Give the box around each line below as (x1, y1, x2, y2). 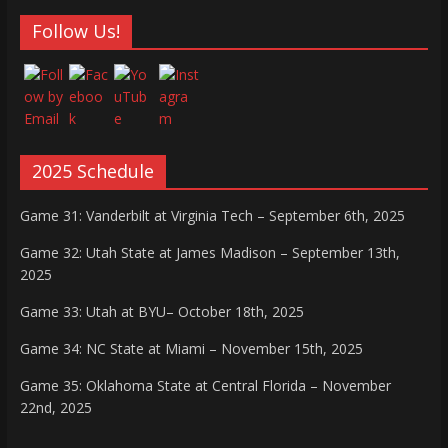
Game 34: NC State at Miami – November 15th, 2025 (19, 339, 363, 358)
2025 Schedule (31, 159, 154, 183)
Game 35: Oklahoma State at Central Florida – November (19, 376, 391, 395)
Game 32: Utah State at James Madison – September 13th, (19, 243, 400, 262)
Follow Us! (31, 19, 120, 43)
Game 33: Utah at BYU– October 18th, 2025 (19, 302, 304, 321)
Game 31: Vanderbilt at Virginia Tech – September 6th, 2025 (19, 206, 405, 225)
